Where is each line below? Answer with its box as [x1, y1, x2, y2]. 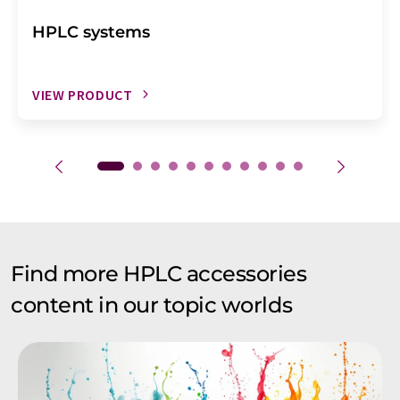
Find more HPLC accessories [11, 260, 307, 287]
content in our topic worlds [11, 291, 293, 318]
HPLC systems [32, 21, 150, 42]
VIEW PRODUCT [32, 85, 133, 104]
